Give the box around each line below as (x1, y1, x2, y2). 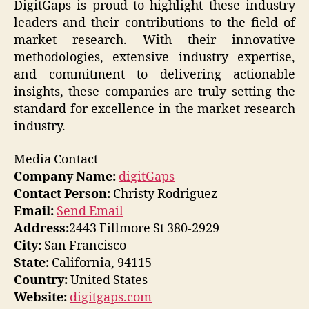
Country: (14, 272, 68, 288)
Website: (14, 289, 67, 306)
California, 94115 (49, 255, 152, 271)
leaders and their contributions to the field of (14, 15, 295, 32)
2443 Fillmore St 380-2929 (69, 220, 219, 237)
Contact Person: (14, 186, 110, 202)
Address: (14, 220, 69, 237)
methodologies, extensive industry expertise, (14, 50, 295, 66)
